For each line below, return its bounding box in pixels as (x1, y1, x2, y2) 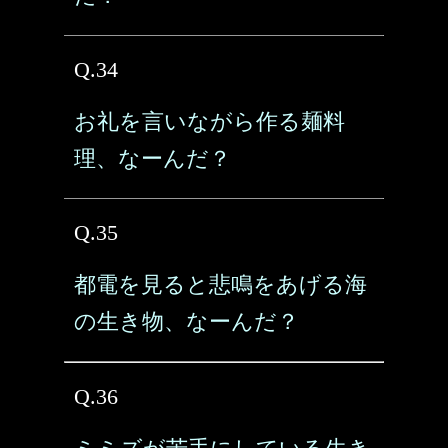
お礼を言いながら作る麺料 (74, 109, 345, 134)
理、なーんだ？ (74, 146, 231, 171)
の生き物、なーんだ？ (74, 309, 299, 334)
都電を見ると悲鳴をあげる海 (74, 272, 367, 297)
